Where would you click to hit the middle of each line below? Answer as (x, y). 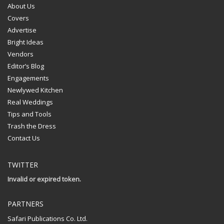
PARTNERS (25, 204)
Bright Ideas (25, 42)
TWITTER (23, 165)
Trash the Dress (32, 126)
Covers (18, 18)
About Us (21, 6)
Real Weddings (30, 102)
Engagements (28, 78)
